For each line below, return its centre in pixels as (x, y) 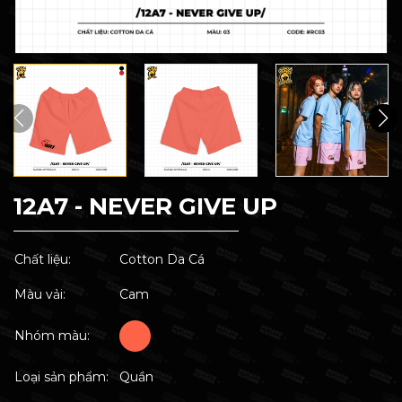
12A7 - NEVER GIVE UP (145, 206)
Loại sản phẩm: (61, 377)
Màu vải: (40, 294)
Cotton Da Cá (162, 259)
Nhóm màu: (52, 336)
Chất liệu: (43, 259)
